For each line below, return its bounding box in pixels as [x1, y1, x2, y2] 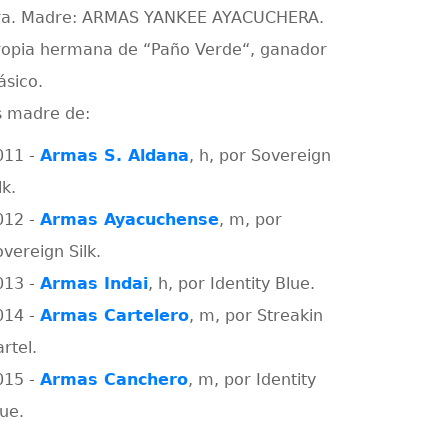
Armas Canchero [40, 370, 189, 389]
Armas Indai [40, 274, 149, 293]
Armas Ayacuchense [40, 210, 220, 229]
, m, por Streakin [189, 306, 324, 325]
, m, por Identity [188, 370, 317, 389]
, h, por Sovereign [189, 146, 332, 165]
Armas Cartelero [40, 306, 190, 325]
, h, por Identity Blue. [148, 274, 316, 293]
